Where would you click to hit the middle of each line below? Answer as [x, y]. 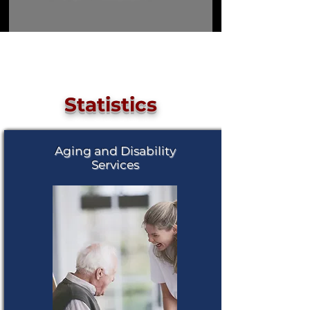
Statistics [111, 104]
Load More [111, 56]
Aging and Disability [115, 151]
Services [115, 165]
